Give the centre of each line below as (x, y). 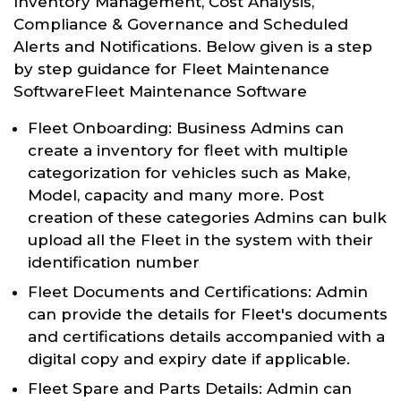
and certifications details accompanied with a (206, 336)
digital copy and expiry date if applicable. (189, 358)
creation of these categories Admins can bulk (207, 217)
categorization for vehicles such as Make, (189, 172)
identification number (114, 262)
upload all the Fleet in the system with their (200, 239)
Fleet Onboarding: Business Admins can (186, 128)
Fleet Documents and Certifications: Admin (198, 291)
